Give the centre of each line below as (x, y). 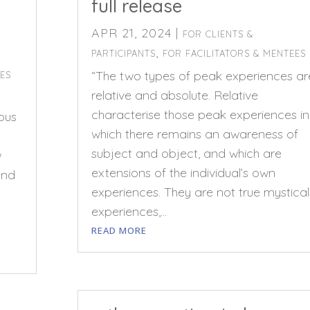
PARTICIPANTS (123, 53)
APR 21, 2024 (131, 33)
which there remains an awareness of (194, 134)
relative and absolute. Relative (174, 95)
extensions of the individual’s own (183, 172)
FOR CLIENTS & (218, 34)
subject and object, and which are (186, 153)
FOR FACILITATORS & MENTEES (234, 53)
